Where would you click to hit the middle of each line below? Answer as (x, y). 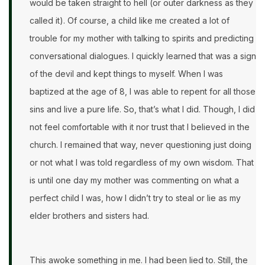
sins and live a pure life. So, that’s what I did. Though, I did (142, 109)
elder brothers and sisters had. (91, 216)
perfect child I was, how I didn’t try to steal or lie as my (135, 198)
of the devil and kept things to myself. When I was (126, 74)
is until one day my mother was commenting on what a (134, 180)
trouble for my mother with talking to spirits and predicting (142, 38)
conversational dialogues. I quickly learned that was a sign (143, 56)
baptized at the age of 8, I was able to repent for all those (143, 92)
